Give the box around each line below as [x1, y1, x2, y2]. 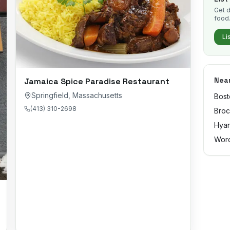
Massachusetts [72, 90, 122, 100]
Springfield [31, 90, 68, 100]
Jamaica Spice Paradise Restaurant [24, 75, 169, 87]
